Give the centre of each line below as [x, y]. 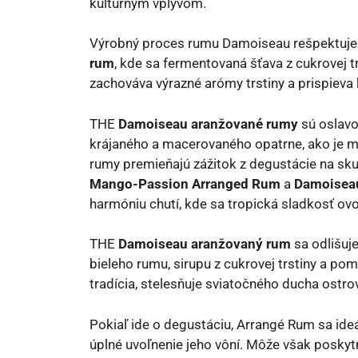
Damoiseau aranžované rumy [208, 123]
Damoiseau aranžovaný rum [205, 244]
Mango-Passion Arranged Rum [185, 183]
